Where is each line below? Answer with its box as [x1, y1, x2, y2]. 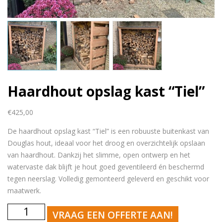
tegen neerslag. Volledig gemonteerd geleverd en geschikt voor [7, 173, 209, 183]
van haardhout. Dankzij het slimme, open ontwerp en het [7, 150, 190, 160]
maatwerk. [7, 185, 41, 195]
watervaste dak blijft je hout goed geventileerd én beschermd [7, 162, 204, 171]
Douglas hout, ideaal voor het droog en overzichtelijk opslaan [7, 138, 205, 148]
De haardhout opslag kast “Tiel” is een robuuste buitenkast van [7, 126, 209, 136]
